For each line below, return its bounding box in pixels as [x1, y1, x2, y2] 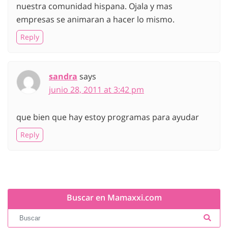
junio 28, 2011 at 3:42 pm [49, 83, 144, 95]
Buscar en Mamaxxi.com [66, 192, 162, 204]
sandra [49, 70, 77, 82]
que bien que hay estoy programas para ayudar [16, 111, 199, 123]
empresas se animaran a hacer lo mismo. [16, 13, 175, 25]
